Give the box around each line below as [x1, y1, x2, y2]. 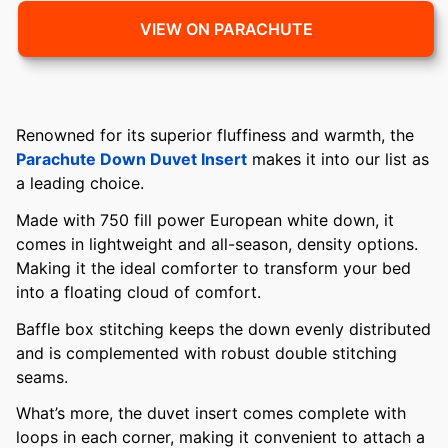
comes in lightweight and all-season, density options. [16, 233, 418, 254]
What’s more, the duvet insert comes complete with [16, 403, 406, 424]
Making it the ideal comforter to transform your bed [16, 257, 411, 278]
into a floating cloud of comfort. [16, 281, 266, 302]
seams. [16, 366, 73, 387]
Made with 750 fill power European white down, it [16, 209, 394, 230]
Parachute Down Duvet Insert [16, 149, 247, 169]
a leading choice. [16, 173, 149, 193]
